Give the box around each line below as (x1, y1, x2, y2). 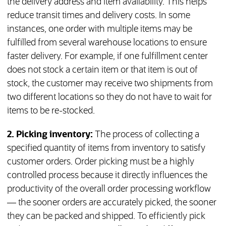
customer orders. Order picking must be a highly (7, 157, 194, 167)
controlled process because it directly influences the (7, 171, 207, 181)
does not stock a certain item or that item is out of (7, 66, 198, 75)
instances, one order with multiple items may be (7, 25, 192, 34)
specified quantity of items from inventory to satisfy (7, 144, 205, 153)
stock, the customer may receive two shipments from (7, 79, 213, 89)
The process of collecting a (92, 130, 199, 140)
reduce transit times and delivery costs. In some (7, 11, 190, 21)
